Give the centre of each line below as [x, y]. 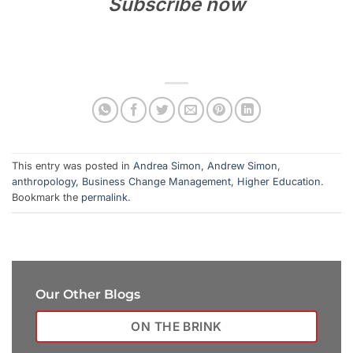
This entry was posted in [72, 165]
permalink [104, 197]
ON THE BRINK [176, 326]
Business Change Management [156, 181]
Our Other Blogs [88, 294]
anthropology [44, 181]
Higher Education [279, 181]
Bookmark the [46, 197]
